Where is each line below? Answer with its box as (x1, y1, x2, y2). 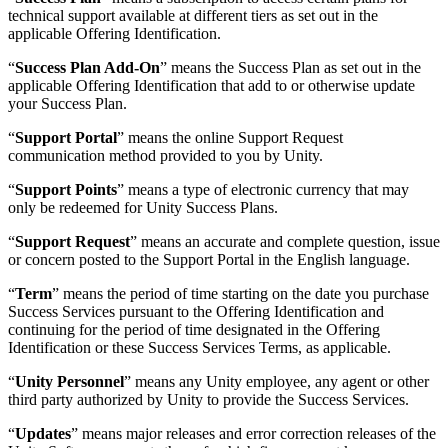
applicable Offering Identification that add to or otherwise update (8, 76, 415, 94)
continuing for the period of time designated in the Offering (8, 320, 380, 338)
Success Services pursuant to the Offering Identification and (8, 302, 384, 320)
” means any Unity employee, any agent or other (124, 372, 429, 390)
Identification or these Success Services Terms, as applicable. (8, 338, 391, 356)
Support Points (15, 180, 117, 198)
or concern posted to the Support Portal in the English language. (8, 250, 410, 268)
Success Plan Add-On (15, 58, 160, 76)
